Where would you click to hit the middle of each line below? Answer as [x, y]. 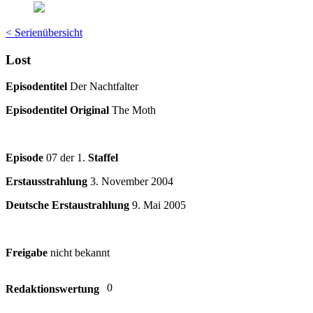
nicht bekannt [79, 253]
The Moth [132, 110]
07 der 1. [66, 158]
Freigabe [27, 253]
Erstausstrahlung [46, 182]
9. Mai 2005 [159, 205]
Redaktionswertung [52, 289]
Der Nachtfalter [103, 87]
